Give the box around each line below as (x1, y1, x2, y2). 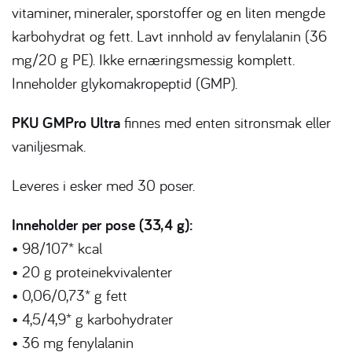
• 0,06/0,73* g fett (12, 285, 127, 306)
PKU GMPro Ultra (12, 112, 120, 134)
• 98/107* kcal (12, 238, 102, 258)
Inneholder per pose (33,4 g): (12, 214, 193, 236)
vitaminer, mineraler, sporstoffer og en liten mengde (12, 2, 325, 23)
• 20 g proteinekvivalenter (12, 262, 172, 282)
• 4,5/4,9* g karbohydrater (12, 309, 173, 329)
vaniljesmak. (12, 136, 86, 156)
